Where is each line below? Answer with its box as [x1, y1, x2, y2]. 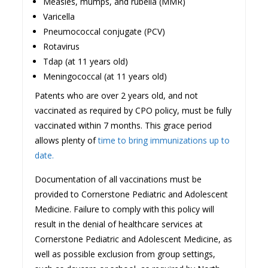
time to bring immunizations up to [98, 134, 230, 146]
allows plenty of [35, 134, 99, 146]
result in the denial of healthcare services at [35, 218, 203, 230]
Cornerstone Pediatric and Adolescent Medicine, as [35, 233, 233, 245]
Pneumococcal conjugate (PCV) [43, 25, 166, 37]
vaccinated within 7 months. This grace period [35, 119, 212, 131]
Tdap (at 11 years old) [43, 55, 129, 67]
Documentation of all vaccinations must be [35, 173, 202, 185]
